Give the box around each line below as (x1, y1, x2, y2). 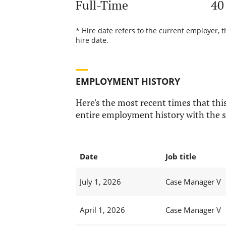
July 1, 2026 (79, 177, 121, 187)
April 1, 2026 (79, 205, 125, 215)
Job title (165, 151, 196, 162)
